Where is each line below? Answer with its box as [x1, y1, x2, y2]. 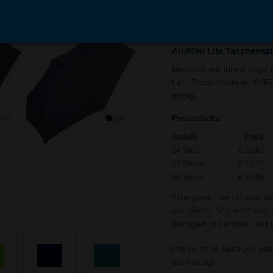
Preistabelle [171, 113, 221, 123]
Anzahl [171, 132, 198, 142]
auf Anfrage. [171, 257, 219, 267]
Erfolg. [171, 91, 197, 101]
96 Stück [171, 172, 204, 182]
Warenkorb [182, 19, 225, 30]
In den [191, 10, 216, 21]
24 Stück [171, 146, 204, 155]
